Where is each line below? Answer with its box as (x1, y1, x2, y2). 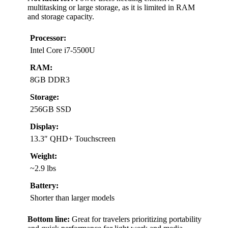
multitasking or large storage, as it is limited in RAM (27, 3, 195, 12)
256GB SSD (30, 104, 71, 113)
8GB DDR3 (30, 75, 70, 84)
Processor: (30, 33, 66, 42)
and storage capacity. (27, 12, 94, 21)
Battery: (30, 181, 59, 190)
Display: (30, 122, 59, 131)
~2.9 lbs (30, 163, 56, 173)
